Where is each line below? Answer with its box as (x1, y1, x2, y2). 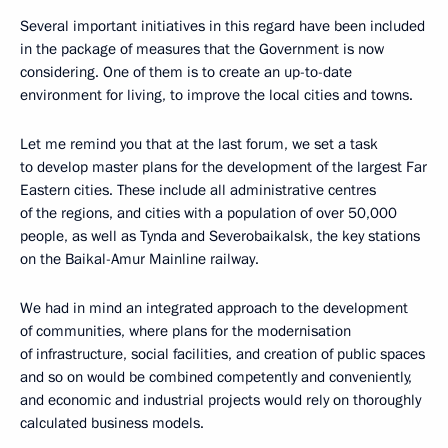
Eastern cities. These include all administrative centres (20, 179, 376, 200)
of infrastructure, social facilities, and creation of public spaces (20, 343, 425, 364)
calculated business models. (20, 412, 204, 433)
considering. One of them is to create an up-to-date (20, 61, 352, 82)
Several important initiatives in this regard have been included (20, 15, 425, 36)
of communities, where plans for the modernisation (20, 320, 351, 341)
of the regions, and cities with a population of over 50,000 (20, 202, 397, 223)
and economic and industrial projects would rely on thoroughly (20, 389, 421, 410)
